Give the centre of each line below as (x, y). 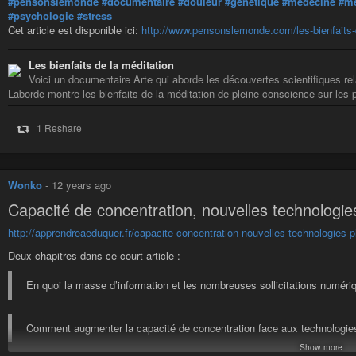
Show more (321, 347)
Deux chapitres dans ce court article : (94, 255)
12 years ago (81, 185)
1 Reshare (59, 128)
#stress (95, 15)
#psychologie (41, 15)
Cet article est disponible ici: (75, 29)
